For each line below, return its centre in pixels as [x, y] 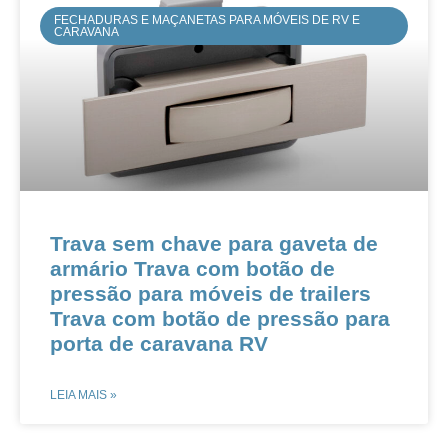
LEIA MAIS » [83, 395]
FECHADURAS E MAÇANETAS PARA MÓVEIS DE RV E [207, 20]
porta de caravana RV [159, 343]
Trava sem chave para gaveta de [214, 243]
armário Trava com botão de [192, 268]
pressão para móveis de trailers [210, 293]
